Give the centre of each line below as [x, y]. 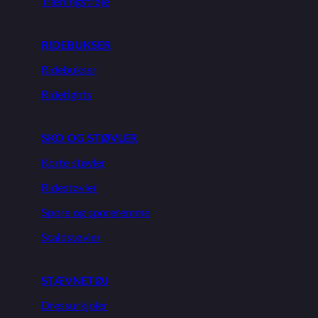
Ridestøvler [69, 188]
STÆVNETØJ [75, 281]
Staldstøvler [71, 238]
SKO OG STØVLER [89, 138]
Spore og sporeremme [95, 213]
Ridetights [66, 95]
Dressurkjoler [75, 306]
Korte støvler [73, 163]
